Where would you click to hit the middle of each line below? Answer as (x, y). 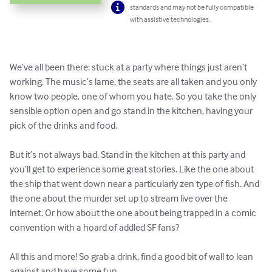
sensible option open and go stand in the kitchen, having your (132, 111)
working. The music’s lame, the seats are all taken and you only (134, 82)
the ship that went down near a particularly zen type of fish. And (135, 184)
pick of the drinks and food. (63, 125)
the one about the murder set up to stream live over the (120, 198)
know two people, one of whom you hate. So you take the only (134, 96)
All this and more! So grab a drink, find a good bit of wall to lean (132, 257)
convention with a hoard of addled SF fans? (94, 227)
